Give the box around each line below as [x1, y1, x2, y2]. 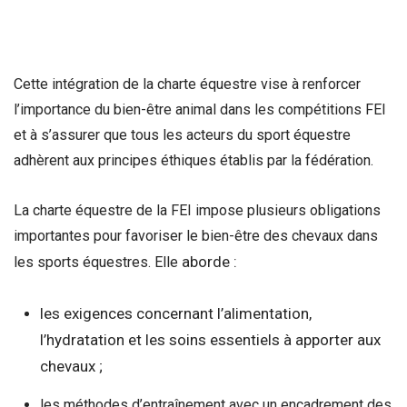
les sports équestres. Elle [14, 253, 182, 272]
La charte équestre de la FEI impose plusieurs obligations [14, 202, 381, 220]
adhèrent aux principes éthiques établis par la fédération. [14, 152, 373, 170]
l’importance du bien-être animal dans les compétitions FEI [14, 101, 386, 119]
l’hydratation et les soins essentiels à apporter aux [39, 330, 381, 349]
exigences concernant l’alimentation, [63, 303, 312, 323]
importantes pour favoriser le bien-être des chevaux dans [14, 227, 378, 245]
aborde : [182, 253, 237, 272]
